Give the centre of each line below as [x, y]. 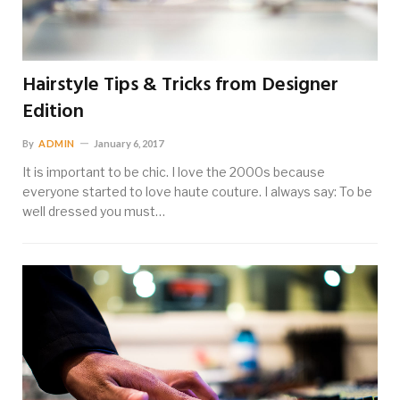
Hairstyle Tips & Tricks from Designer [180, 85]
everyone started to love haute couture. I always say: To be [197, 191]
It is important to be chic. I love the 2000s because [174, 171]
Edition [53, 112]
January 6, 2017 [128, 143]
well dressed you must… [94, 211]
